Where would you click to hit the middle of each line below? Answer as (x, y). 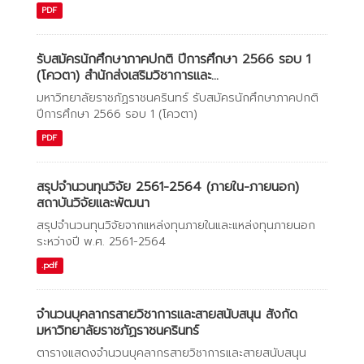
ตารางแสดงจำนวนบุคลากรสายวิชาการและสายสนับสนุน (171, 353)
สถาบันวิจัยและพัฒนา (93, 203)
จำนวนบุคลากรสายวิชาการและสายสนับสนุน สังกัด (167, 314)
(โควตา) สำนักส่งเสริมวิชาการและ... (128, 76)
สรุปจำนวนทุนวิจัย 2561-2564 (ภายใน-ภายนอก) (168, 187)
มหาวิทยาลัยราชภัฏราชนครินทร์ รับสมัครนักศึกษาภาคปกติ (178, 98)
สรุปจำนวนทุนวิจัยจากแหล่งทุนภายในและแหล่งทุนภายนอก (176, 225)
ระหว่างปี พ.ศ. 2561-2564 (101, 242)
